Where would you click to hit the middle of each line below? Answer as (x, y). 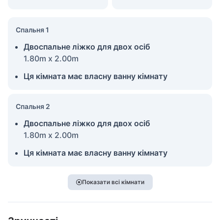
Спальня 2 (33, 106)
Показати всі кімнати (113, 182)
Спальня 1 (32, 29)
